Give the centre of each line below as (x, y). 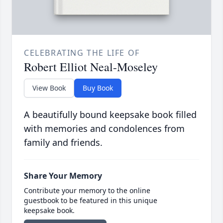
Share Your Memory (63, 176)
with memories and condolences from (104, 129)
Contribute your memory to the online (87, 191)
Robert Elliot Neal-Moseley (91, 67)
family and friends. (63, 143)
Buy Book (98, 88)
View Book (49, 88)
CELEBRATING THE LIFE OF (82, 53)
